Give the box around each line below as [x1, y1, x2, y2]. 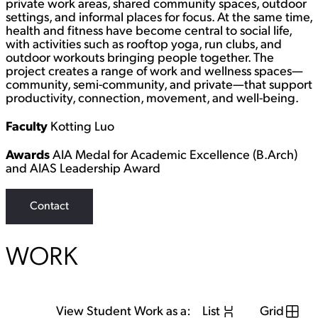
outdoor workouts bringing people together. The [6, 52, 274, 65]
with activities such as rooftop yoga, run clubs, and [6, 38, 282, 52]
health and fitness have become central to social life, [6, 25, 292, 38]
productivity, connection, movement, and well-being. [6, 92, 299, 106]
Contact [30, 201, 69, 212]
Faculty [6, 119, 48, 133]
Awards [6, 147, 50, 162]
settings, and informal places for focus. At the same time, [6, 11, 312, 25]
